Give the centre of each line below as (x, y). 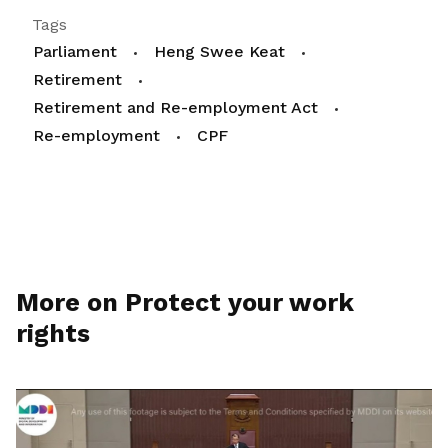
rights (53, 333)
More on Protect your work (185, 302)
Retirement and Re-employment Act (175, 107)
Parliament (75, 51)
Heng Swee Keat (219, 51)
